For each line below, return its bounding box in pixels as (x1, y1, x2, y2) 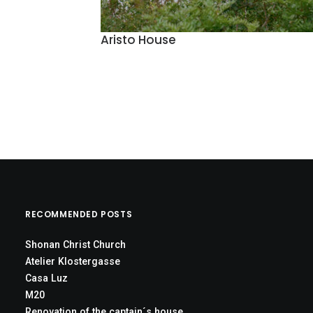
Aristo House (101, 31, 176, 49)
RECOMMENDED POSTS (25, 208, 133, 220)
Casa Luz (25, 272, 68, 284)
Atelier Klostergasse (25, 256, 120, 267)
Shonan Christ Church (25, 239, 126, 250)
